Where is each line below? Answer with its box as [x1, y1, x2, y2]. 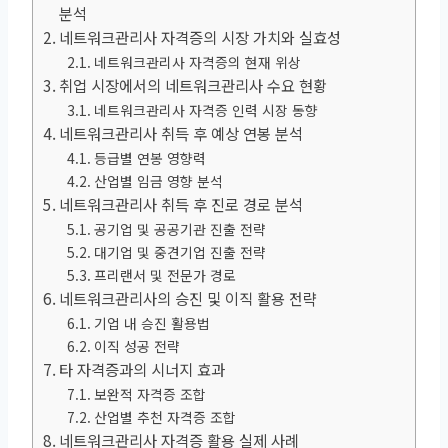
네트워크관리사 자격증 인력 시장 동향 [93, 99, 318, 120]
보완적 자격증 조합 [93, 383, 206, 404]
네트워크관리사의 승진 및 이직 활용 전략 [59, 286, 318, 309]
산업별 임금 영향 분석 [93, 170, 223, 191]
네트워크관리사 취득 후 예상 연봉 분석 [59, 121, 304, 144]
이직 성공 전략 [93, 335, 180, 356]
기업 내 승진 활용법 [93, 312, 210, 333]
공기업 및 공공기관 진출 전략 [93, 218, 266, 239]
